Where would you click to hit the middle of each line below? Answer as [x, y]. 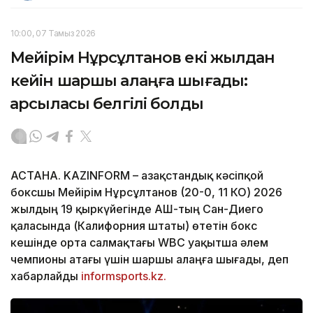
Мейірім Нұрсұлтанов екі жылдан [143, 57]
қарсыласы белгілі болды [107, 103]
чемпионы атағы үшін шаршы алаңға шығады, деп [150, 259]
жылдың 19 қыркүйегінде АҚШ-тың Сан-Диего [137, 209]
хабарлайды [46, 276]
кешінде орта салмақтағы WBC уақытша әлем [139, 242]
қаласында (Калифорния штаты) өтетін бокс [134, 225]
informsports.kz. [124, 276]
